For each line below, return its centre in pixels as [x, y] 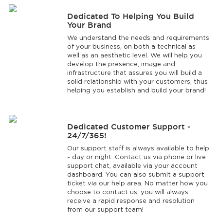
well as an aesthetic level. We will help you [134, 56]
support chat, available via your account [132, 166]
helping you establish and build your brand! [136, 91]
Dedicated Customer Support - [129, 127]
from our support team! [105, 210]
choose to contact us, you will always [127, 193]
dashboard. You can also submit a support [136, 175]
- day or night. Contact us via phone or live [136, 158]
